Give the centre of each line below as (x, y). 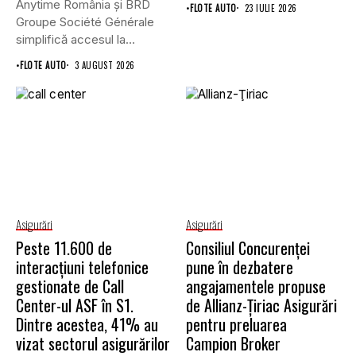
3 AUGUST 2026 (104, 65)
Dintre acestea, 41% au (87, 325)
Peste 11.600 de (64, 248)
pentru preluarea (236, 325)
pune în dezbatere (240, 267)
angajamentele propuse (256, 286)
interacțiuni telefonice (82, 267)
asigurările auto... (62, 56)
